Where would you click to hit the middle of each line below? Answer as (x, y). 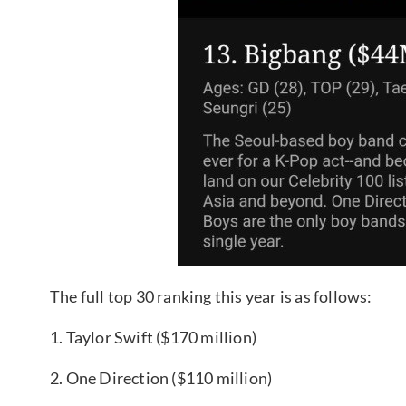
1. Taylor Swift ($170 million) (153, 337)
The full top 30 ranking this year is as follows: (211, 296)
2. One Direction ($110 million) (161, 377)
